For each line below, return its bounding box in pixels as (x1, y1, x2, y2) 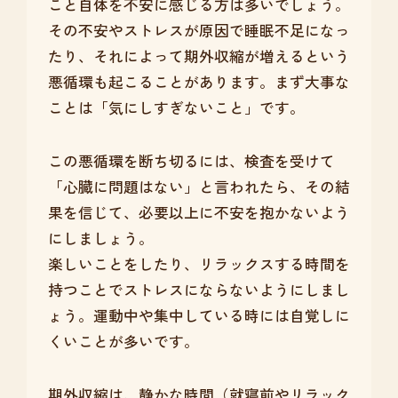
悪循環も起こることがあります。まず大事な (47, 71, 350, 93)
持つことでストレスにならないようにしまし (47, 279, 350, 301)
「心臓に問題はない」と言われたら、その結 (47, 176, 350, 198)
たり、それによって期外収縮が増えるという (47, 45, 350, 68)
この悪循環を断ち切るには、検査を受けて (47, 150, 335, 172)
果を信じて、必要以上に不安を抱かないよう (47, 202, 350, 224)
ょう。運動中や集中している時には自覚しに (47, 305, 350, 327)
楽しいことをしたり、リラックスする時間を (47, 253, 350, 275)
